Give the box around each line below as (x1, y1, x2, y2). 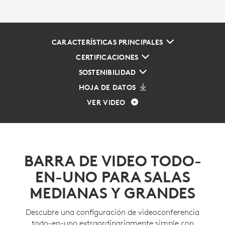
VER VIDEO (87, 98, 126, 107)
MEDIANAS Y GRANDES (30, 184, 195, 203)
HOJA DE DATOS (78, 83, 136, 92)
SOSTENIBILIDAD (78, 68, 136, 77)
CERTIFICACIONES (76, 53, 139, 62)
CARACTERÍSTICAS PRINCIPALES (51, 38, 163, 47)
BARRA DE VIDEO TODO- (24, 152, 201, 171)
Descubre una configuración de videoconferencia (26, 207, 199, 217)
